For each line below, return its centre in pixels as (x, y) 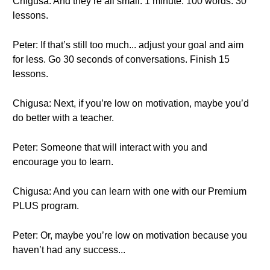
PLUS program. (46, 206)
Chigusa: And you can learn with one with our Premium (130, 191)
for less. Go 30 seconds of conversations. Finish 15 (121, 59)
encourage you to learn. (63, 162)
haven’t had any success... (69, 250)
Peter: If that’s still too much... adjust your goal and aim (128, 45)
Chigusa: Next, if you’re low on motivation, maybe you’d (131, 103)
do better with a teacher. (63, 118)
